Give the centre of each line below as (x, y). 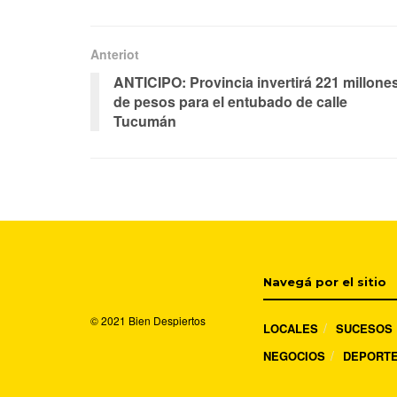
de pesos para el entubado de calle (230, 102)
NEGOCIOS (294, 356)
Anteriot (115, 54)
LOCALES (291, 329)
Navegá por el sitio (325, 282)
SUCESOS (364, 329)
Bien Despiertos (167, 321)
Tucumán (145, 121)
